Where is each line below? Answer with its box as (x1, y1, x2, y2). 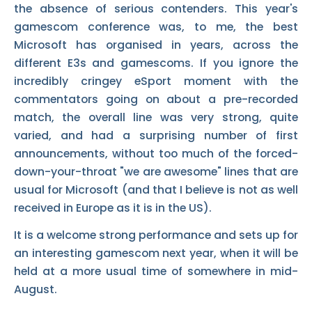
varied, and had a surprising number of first (14, 127, 298, 144)
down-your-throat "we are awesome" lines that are (14, 164, 298, 180)
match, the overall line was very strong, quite (14, 109, 298, 126)
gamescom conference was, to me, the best (14, 19, 298, 36)
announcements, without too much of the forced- (14, 146, 298, 162)
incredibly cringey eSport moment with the (14, 73, 298, 90)
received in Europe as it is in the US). (14, 200, 212, 217)
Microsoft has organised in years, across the (14, 37, 298, 54)
